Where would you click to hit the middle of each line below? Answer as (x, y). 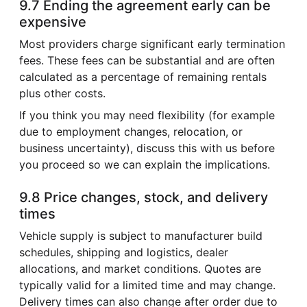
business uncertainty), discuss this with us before (147, 148)
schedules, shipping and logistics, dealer (124, 252)
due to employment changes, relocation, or (131, 131)
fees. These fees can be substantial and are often (147, 60)
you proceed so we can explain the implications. (145, 164)
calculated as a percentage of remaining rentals (143, 76)
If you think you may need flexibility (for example (147, 115)
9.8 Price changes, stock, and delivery (144, 197)
